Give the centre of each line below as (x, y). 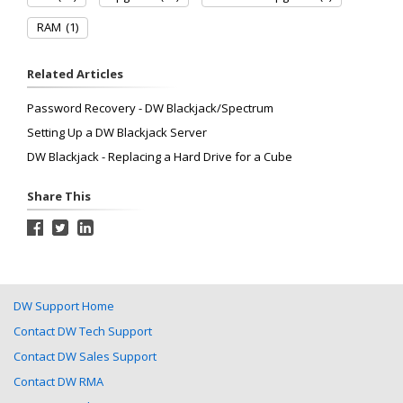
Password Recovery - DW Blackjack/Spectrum (150, 107)
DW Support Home (64, 305)
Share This (59, 196)
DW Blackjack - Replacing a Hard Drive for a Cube (160, 156)
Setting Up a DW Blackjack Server (117, 132)
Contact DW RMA (58, 381)
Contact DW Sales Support (85, 356)
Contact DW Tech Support (83, 331)
